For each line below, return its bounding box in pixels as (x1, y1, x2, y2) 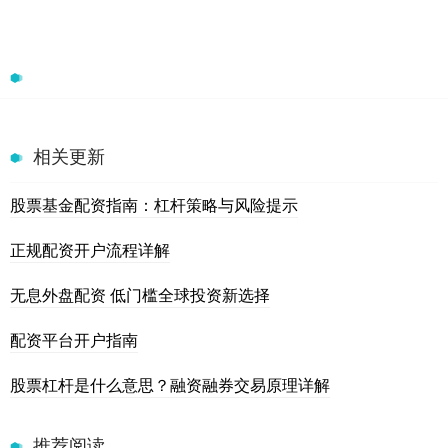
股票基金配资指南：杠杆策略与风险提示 (10, 193, 298, 217)
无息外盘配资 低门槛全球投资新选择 (10, 283, 270, 307)
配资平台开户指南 (10, 328, 138, 352)
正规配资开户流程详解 (10, 238, 170, 262)
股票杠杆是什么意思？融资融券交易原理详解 (10, 373, 330, 397)
